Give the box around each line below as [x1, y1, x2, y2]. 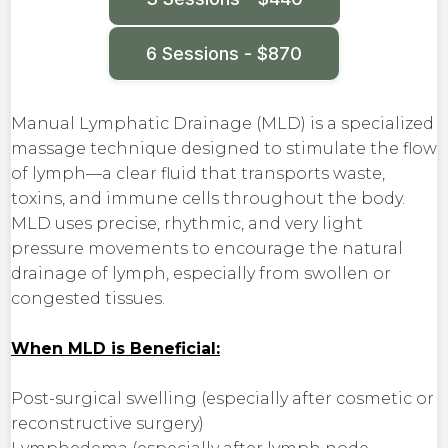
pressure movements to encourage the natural [11, 238, 403, 258]
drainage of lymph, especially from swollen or [11, 263, 391, 283]
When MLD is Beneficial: [11, 338, 220, 358]
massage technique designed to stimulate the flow [11, 138, 437, 158]
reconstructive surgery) [11, 413, 212, 433]
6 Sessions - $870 [146, 42, 302, 64]
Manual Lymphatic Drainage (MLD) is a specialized [11, 113, 434, 133]
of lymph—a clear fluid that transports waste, [11, 163, 385, 183]
